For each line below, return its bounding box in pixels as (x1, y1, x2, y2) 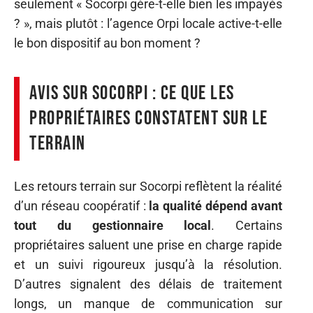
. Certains (211, 217, 282, 233)
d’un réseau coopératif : (14, 198, 150, 213)
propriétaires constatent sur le (29, 107, 268, 130)
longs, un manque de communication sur (14, 296, 282, 311)
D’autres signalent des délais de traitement (14, 276, 282, 291)
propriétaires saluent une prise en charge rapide (14, 237, 282, 252)
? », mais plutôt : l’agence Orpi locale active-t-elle (14, 16, 282, 31)
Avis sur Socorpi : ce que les (29, 82, 235, 105)
